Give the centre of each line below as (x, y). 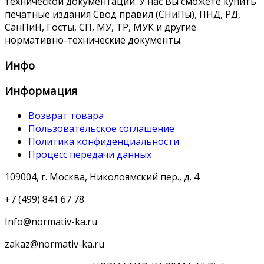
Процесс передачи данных (90, 155)
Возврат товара (66, 116)
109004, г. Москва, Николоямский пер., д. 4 (102, 177)
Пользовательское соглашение (101, 129)
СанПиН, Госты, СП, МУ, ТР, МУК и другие (100, 27)
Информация (41, 91)
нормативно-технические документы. (93, 40)
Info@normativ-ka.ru (51, 222)
